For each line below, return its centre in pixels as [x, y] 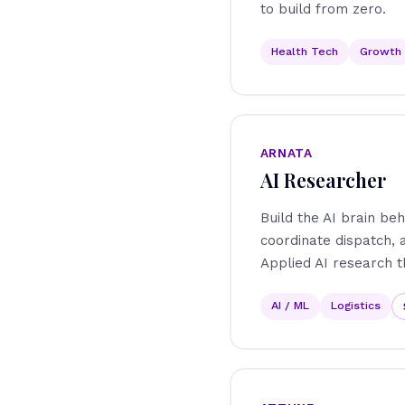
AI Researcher [323, 180]
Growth [380, 51]
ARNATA [286, 153]
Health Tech [304, 51]
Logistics [355, 305]
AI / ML [290, 305]
